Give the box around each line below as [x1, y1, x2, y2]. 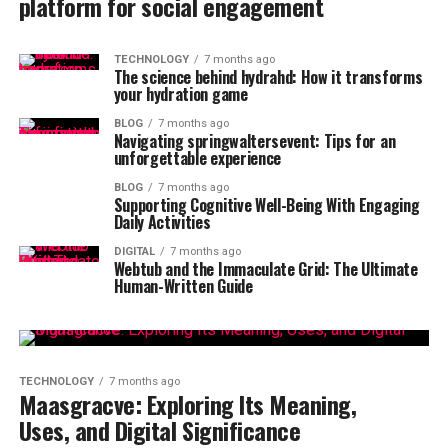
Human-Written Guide [113, 274, 253, 298]
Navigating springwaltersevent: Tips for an [113, 129, 396, 153]
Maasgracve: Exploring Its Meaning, [18, 386, 357, 422]
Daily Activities [113, 210, 211, 234]
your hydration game [113, 82, 248, 106]
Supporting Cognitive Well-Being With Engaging [113, 193, 420, 217]
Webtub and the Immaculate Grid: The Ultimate [113, 257, 418, 281]
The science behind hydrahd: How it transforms [113, 65, 423, 89]
